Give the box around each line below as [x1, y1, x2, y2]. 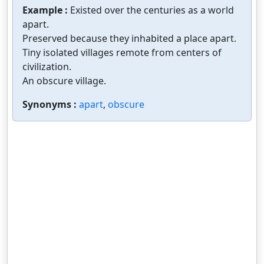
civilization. [22, 60, 71, 73]
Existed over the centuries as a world [70, 4, 234, 16]
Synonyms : [22, 98, 79, 111]
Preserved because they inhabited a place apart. [22, 32, 236, 45]
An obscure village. [22, 74, 106, 87]
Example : [22, 4, 70, 16]
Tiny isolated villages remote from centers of [22, 46, 222, 59]
